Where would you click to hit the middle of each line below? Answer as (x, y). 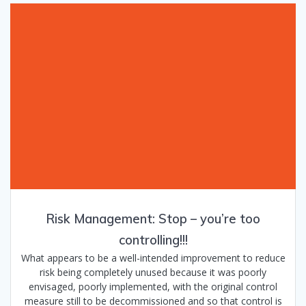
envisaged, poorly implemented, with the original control (153, 287)
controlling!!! (153, 240)
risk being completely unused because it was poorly (153, 273)
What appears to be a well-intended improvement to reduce (153, 258)
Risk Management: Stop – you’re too (153, 219)
